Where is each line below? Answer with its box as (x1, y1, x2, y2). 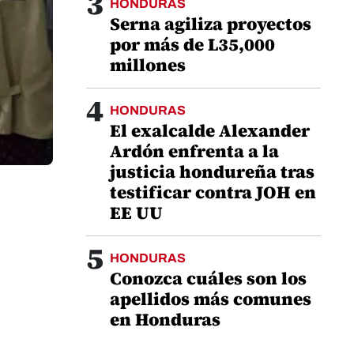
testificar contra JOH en (110, 180, 316, 204)
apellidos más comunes (110, 287, 311, 311)
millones (110, 53, 186, 77)
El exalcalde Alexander (110, 119, 310, 142)
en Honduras (110, 307, 220, 331)
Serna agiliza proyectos (110, 12, 311, 36)
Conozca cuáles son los (110, 266, 307, 290)
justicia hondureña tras (110, 160, 314, 183)
